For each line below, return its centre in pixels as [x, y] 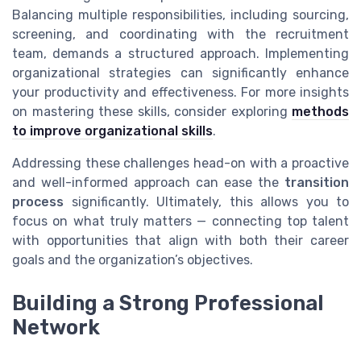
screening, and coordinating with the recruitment [180, 34]
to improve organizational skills [112, 131]
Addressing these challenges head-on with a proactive [180, 163]
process [38, 201]
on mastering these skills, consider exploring [152, 111]
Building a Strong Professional [168, 303]
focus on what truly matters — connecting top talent [180, 221]
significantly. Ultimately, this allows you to [206, 201]
